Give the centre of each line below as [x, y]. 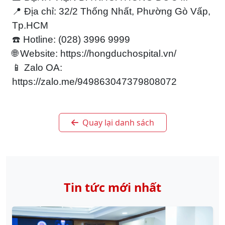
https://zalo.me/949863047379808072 [94, 82]
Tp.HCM [30, 25]
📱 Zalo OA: [37, 68]
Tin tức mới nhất [113, 187]
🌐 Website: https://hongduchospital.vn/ [94, 53]
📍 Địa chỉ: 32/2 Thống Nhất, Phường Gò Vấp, [111, 11]
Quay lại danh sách [117, 123]
